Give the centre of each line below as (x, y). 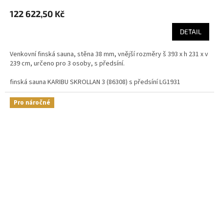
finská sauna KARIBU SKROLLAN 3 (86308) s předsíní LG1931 (95, 82)
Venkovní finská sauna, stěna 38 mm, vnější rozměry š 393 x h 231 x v (109, 54)
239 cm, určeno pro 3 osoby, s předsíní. (67, 63)
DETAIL (191, 31)
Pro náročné (32, 102)
